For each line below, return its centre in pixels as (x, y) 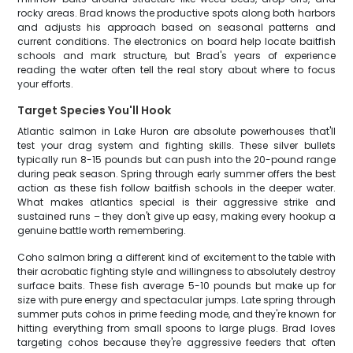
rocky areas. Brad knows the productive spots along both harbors (176, 13)
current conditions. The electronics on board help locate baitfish (176, 41)
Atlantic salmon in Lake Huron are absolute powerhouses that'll (176, 131)
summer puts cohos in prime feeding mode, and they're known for (176, 314)
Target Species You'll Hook (95, 110)
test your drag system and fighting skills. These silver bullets (176, 145)
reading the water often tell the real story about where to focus (176, 70)
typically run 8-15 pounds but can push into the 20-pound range (176, 160)
